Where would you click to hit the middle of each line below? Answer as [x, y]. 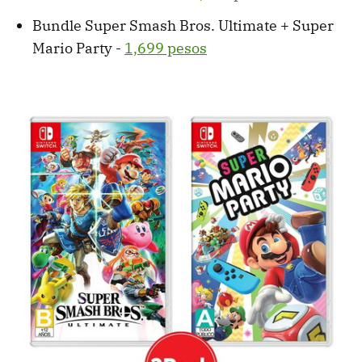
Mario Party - [78, 48]
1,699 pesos [166, 48]
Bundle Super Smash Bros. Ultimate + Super [183, 26]
